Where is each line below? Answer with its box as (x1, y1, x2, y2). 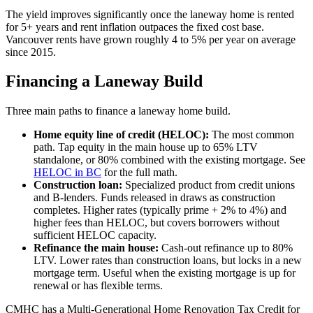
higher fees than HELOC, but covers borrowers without (34, 217, 279, 229)
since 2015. (6, 45, 56, 58)
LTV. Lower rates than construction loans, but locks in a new (34, 254, 302, 267)
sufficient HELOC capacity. (34, 229, 156, 242)
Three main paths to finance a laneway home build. (6, 105, 231, 117)
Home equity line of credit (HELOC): (34, 129, 209, 141)
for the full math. (101, 166, 177, 179)
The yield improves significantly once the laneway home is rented (6, 8, 294, 20)
